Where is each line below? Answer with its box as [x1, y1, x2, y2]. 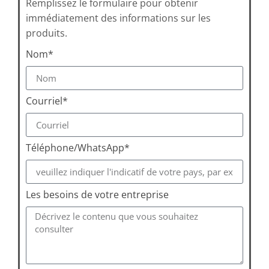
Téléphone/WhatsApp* [26, 141, 130, 155]
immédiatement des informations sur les [26, 11, 211, 25]
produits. [26, 26, 67, 40]
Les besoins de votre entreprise [26, 188, 169, 202]
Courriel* [26, 94, 68, 108]
